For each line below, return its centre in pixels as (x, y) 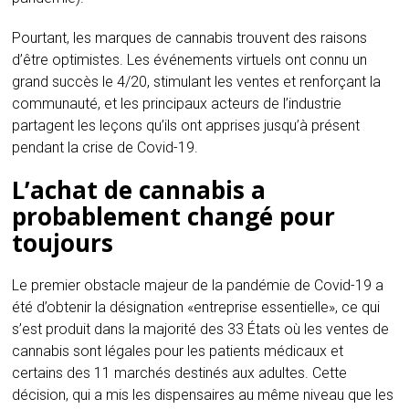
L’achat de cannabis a (139, 190)
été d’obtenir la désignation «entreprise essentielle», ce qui (196, 308)
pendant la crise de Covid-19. (105, 148)
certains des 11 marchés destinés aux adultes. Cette (180, 373)
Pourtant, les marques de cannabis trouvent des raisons (190, 38)
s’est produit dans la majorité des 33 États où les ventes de (201, 330)
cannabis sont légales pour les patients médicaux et (178, 351)
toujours (63, 243)
